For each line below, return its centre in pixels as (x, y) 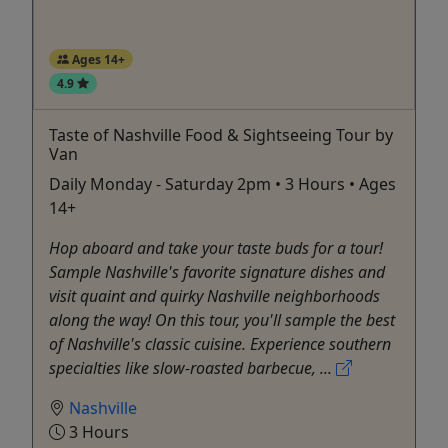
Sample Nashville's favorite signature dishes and (217, 271)
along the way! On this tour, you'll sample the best (222, 319)
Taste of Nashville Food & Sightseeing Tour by (221, 134)
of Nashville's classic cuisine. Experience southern (220, 343)
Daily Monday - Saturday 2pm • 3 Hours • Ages (222, 183)
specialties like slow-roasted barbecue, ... (192, 367)
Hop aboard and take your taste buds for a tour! (216, 247)
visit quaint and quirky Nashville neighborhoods (214, 295)
